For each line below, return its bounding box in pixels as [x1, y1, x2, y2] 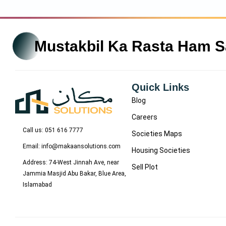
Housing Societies [132, 146, 191, 154]
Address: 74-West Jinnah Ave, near [23, 158, 119, 166]
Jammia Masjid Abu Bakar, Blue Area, [23, 169, 126, 177]
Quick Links [132, 81, 190, 93]
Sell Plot [132, 162, 158, 171]
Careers [132, 112, 158, 121]
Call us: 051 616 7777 [23, 126, 83, 134]
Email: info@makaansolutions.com [23, 142, 121, 150]
